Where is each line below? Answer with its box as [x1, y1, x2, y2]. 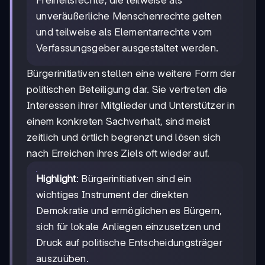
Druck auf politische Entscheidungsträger [36, 236, 222, 248]
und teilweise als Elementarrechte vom [36, 25, 212, 38]
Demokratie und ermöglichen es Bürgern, [36, 204, 222, 216]
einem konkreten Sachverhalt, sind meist [27, 115, 211, 127]
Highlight [36, 172, 76, 185]
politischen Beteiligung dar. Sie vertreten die [27, 83, 228, 95]
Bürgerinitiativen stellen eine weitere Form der [27, 67, 236, 79]
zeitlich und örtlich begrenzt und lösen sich [27, 131, 221, 143]
